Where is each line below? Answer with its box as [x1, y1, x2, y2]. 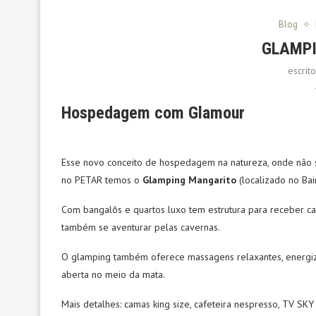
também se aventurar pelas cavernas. [61, 221, 220, 233]
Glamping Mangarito [142, 174, 236, 186]
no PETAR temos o [61, 174, 142, 186]
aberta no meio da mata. [61, 268, 165, 281]
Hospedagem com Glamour [61, 103, 245, 123]
